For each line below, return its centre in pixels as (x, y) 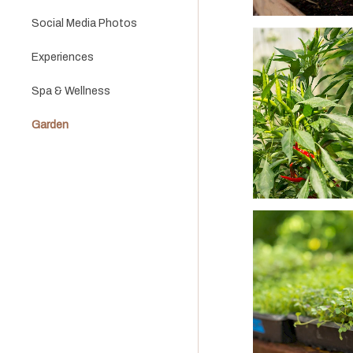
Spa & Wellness (71, 91)
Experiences (63, 57)
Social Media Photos (84, 23)
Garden (50, 125)
